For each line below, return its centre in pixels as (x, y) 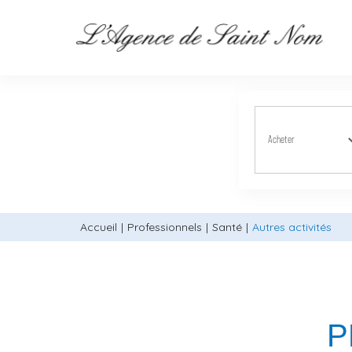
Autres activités (292, 227)
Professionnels (165, 227)
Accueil (99, 227)
